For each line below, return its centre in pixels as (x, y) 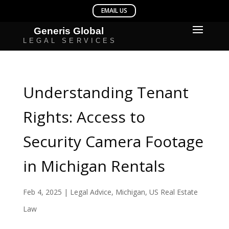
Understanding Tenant (106, 92)
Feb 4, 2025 (42, 192)
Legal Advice (90, 192)
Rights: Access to (84, 117)
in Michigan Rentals (94, 166)
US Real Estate (173, 192)
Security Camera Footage (113, 141)
